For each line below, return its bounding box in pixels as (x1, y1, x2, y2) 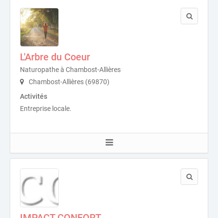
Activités (20, 92, 47, 100)
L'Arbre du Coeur (20, 51, 90, 63)
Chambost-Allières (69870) (27, 77, 109, 86)
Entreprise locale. (20, 104, 72, 112)
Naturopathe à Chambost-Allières (20, 65, 121, 73)
